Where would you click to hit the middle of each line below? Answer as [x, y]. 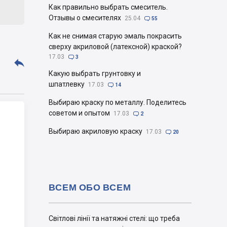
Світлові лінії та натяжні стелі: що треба [114, 218]
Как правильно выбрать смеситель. [108, 7]
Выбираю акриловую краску [96, 131]
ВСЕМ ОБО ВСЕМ [90, 187]
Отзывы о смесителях [85, 18]
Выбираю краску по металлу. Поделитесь [118, 102]
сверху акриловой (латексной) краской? [115, 47]
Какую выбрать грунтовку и [95, 73]
